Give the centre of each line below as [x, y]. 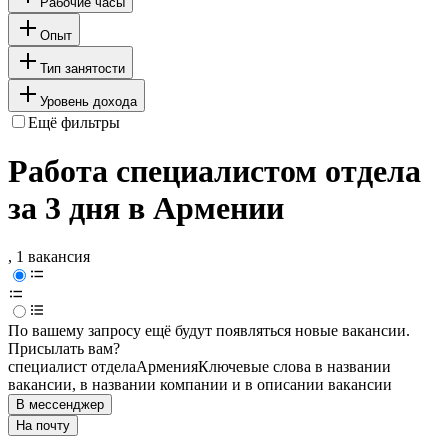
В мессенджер [60, 405]
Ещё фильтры [74, 122]
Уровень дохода [88, 101]
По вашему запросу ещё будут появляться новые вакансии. [209, 331]
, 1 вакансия [49, 257]
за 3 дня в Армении [146, 208]
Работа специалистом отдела [214, 171]
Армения [167, 367]
